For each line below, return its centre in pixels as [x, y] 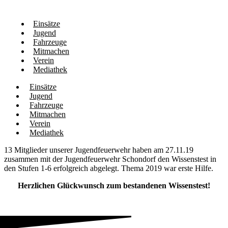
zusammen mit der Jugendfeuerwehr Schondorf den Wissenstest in [110, 159]
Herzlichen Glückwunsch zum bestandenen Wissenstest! [114, 186]
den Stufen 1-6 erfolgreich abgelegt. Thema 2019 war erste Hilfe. [109, 168]
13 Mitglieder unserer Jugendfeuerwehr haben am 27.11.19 [99, 150]
